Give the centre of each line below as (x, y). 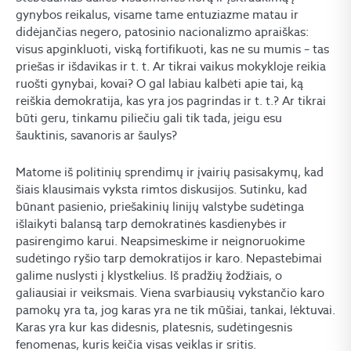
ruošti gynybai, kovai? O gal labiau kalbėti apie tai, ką (159, 83)
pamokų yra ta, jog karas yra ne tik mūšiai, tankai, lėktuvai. (175, 310)
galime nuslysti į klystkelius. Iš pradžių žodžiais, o (149, 275)
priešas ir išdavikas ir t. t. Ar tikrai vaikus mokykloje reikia (171, 66)
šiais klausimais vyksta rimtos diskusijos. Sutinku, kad (161, 189)
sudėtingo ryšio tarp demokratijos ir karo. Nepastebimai (169, 258)
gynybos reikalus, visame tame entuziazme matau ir (157, 14)
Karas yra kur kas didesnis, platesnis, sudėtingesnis (154, 327)
